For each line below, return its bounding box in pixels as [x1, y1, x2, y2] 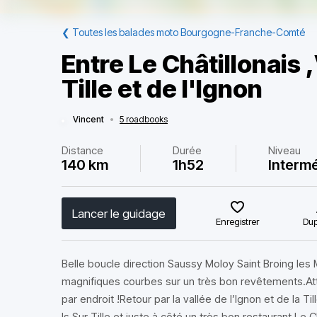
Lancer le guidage [72, 206, 166, 221]
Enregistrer [216, 216, 260, 227]
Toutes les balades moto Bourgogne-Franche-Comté [72, 26, 305, 38]
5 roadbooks [120, 114, 168, 125]
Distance [62, 144, 103, 157]
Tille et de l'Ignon [62, 74, 263, 103]
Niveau [268, 144, 301, 157]
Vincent [73, 114, 104, 125]
